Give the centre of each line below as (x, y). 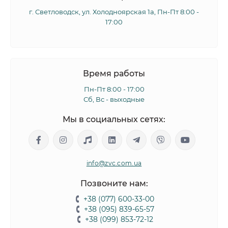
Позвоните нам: (114, 183)
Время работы (114, 74)
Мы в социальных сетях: (114, 119)
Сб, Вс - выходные (114, 99)
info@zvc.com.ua (114, 163)
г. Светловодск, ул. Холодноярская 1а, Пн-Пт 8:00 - (114, 12)
